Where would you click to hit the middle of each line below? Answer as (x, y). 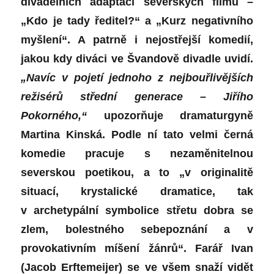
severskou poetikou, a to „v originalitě (137, 173)
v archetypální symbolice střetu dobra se (137, 211)
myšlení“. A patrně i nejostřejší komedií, (137, 40)
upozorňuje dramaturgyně (170, 116)
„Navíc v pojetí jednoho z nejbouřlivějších (137, 78)
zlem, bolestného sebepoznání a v (137, 230)
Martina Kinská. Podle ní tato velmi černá (137, 135)
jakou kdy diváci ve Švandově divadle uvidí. (137, 59)
